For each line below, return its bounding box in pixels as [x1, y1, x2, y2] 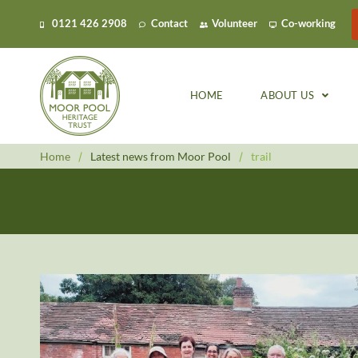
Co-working [281, 18, 336, 30]
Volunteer [212, 18, 257, 30]
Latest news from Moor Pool [90, 149, 231, 163]
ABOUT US [261, 89, 315, 101]
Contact [151, 18, 188, 30]
